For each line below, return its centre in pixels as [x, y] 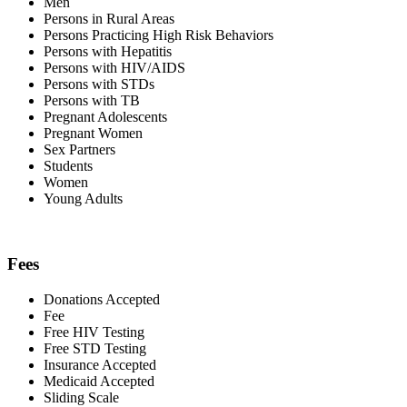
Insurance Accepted [100, 364]
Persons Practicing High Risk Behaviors [159, 35]
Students [68, 165]
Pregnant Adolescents [105, 116]
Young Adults [83, 198]
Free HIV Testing [94, 332]
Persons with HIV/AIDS [114, 67]
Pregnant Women [93, 133]
